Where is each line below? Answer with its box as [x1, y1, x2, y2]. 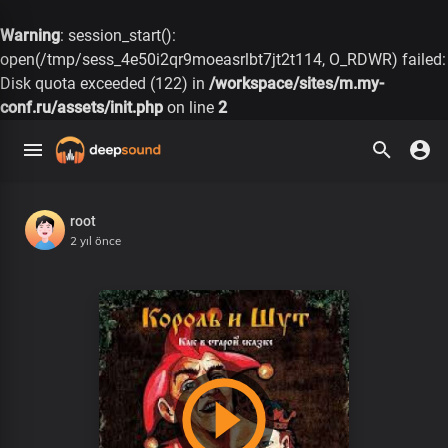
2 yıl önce [70, 233, 121, 248]
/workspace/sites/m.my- [209, 74, 384, 93]
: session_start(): [60, 26, 176, 45]
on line [163, 98, 218, 117]
